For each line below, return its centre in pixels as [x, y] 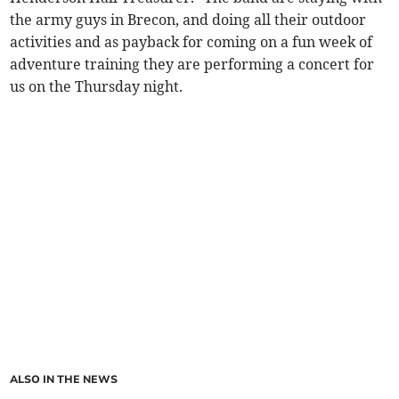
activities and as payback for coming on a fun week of [191, 41]
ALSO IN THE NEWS [64, 379]
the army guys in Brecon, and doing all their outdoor [188, 19]
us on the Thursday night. [97, 86]
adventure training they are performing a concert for [192, 64]
